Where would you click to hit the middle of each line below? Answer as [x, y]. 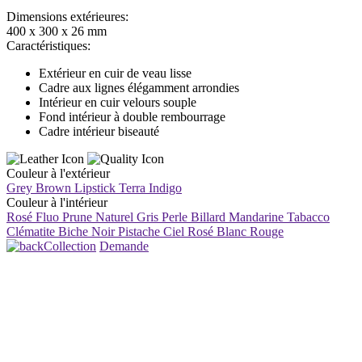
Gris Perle [162, 217]
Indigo [165, 188]
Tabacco [308, 217]
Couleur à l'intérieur [57, 203]
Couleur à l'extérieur [58, 174]
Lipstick [95, 188]
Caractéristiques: [48, 46]
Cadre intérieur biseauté [99, 132]
